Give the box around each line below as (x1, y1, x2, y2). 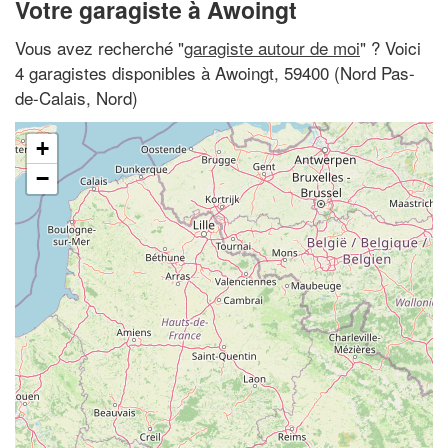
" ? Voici (360, 34, 421, 60)
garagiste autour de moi (184, 34, 360, 60)
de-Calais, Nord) (15, 84, 138, 110)
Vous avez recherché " (15, 34, 184, 60)
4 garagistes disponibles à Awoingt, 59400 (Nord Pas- (15, 59, 415, 85)
